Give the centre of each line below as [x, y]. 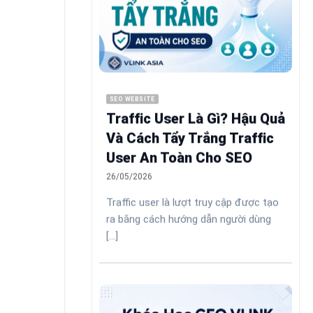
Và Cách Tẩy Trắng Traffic [190, 138]
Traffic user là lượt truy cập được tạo [192, 202]
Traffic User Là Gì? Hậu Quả [196, 118]
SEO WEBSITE [132, 100]
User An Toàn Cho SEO [179, 158]
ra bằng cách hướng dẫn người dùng [189, 219]
